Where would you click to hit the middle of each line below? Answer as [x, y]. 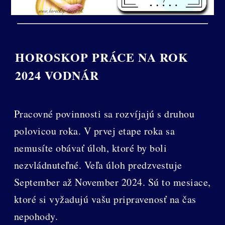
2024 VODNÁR [57, 75]
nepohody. [36, 216]
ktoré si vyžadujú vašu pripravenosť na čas [105, 199]
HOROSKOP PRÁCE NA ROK [101, 57]
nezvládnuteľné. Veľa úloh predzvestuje [98, 165]
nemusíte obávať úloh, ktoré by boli [90, 148]
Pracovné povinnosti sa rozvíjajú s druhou [104, 114]
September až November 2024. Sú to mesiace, [112, 182]
